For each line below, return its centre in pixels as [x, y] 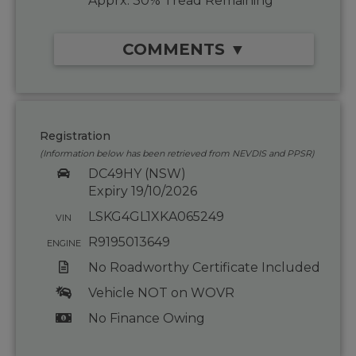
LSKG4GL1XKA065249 [156, 217]
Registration [75, 136]
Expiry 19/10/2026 [142, 192]
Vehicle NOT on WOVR [161, 293]
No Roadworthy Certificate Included [204, 268]
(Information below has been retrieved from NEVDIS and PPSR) [177, 154]
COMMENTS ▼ [184, 50]
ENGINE [64, 244]
